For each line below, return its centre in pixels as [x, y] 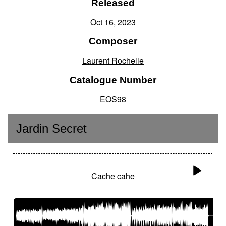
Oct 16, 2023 [113, 22]
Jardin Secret [51, 129]
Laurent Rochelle [113, 61]
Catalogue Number [113, 80]
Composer [113, 41]
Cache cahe [113, 176]
